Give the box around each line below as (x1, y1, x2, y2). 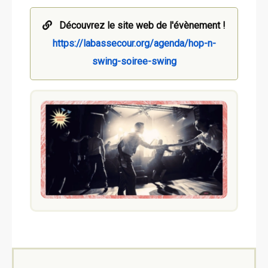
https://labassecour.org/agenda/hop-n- (52, 37, 216, 49)
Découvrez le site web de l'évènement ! (59, 19, 226, 31)
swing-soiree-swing (92, 55, 176, 67)
